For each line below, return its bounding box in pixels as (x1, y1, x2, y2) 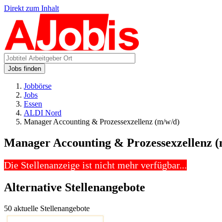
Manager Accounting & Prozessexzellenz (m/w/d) (24, 117, 179, 126)
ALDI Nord (24, 109, 61, 117)
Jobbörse (24, 82, 52, 90)
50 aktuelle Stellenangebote (4, 204, 90, 213)
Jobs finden (8, 65, 41, 72)
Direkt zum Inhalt (4, 4, 59, 12)
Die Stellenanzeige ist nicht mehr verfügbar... (4, 159, 187, 170)
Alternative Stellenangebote (4, 180, 145, 194)
